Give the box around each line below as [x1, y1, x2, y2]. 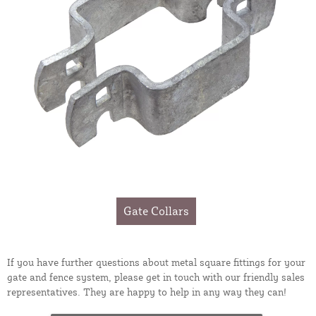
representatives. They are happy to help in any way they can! [7, 285, 286, 298]
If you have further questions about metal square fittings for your [7, 255, 305, 268]
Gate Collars [123, 203, 189, 218]
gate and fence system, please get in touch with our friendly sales [7, 270, 305, 283]
